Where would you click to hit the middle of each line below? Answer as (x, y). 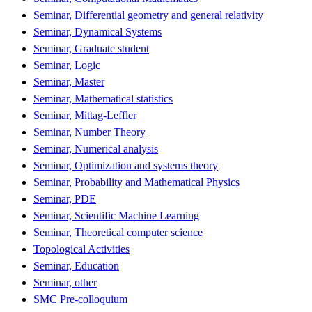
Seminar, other (65, 282)
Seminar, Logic (67, 65)
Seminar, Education (76, 265)
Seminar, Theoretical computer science (118, 232)
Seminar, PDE (65, 198)
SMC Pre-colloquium (80, 299)
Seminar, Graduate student (91, 48)
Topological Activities (81, 249)
